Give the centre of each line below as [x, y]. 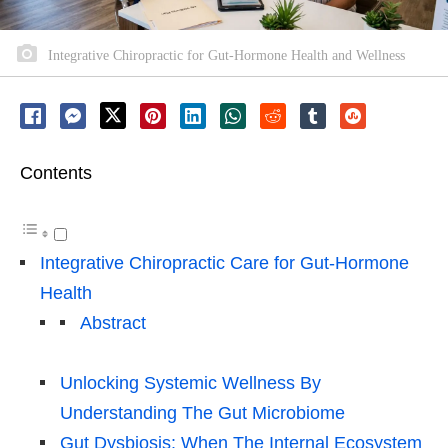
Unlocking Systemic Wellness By [190, 383]
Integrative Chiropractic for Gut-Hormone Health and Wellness [224, 56]
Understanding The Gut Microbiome [202, 413]
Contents [56, 173]
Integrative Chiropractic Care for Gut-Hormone [224, 263]
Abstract [113, 323]
